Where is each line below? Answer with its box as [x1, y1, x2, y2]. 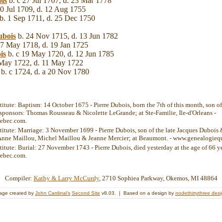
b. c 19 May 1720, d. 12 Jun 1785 [6, 49, 114, 58]
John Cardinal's [35, 190, 70, 196]
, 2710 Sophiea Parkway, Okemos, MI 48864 [99, 174, 218, 182]
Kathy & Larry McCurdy [33, 174, 99, 182]
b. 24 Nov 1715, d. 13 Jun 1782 [16, 31, 118, 40]
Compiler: [4, 174, 34, 182]
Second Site [71, 190, 100, 196]
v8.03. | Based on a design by [100, 190, 175, 196]
